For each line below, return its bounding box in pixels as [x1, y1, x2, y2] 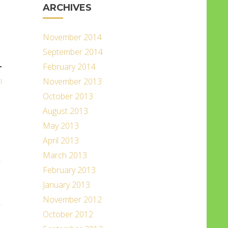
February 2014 [42, 61, 96, 72]
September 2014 [42, 46, 103, 58]
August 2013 [42, 105, 88, 117]
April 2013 [42, 135, 79, 146]
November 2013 [42, 76, 102, 87]
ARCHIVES [42, 2, 92, 13]
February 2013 [42, 164, 96, 176]
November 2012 [42, 194, 102, 205]
